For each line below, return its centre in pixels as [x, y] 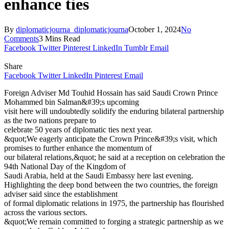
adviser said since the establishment [61, 194]
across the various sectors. [46, 212]
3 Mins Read [60, 38]
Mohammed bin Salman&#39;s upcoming [72, 102]
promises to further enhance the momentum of [78, 148]
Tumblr [136, 48]
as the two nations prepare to [50, 120]
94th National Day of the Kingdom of [65, 166]
